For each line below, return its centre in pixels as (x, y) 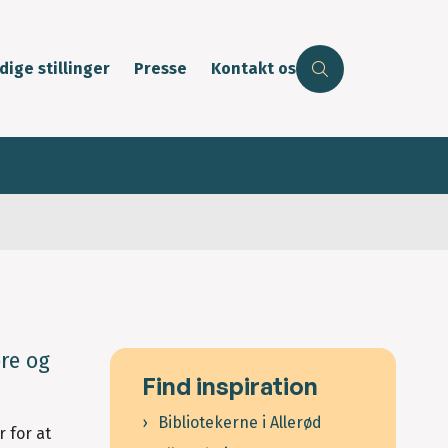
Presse (160, 69)
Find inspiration (230, 386)
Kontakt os (253, 69)
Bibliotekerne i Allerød (240, 423)
